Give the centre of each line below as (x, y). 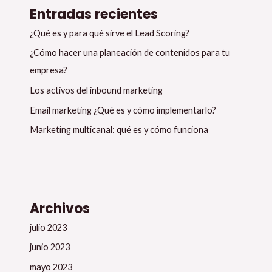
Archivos (60, 208)
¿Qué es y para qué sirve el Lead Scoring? (110, 33)
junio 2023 (50, 247)
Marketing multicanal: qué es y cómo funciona (119, 130)
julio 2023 (49, 227)
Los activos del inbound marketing (97, 90)
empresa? (49, 70)
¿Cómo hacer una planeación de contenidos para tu (130, 53)
